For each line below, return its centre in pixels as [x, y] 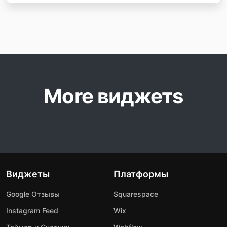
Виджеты [28, 174]
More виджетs [113, 96]
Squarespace [136, 194]
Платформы [141, 174]
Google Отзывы [33, 194]
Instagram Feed [32, 211]
